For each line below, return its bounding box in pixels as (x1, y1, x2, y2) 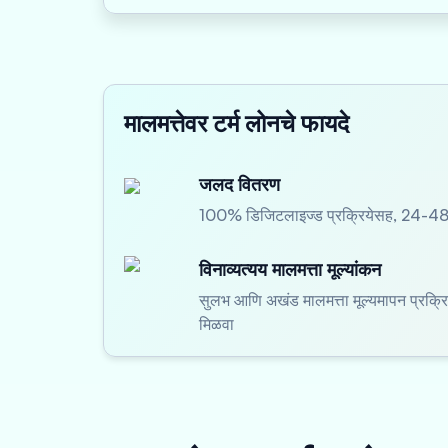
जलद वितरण (199, 173, 280, 195)
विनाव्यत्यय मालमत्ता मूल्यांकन (199, 258, 381, 280)
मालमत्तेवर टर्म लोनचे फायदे (124, 108, 349, 138)
